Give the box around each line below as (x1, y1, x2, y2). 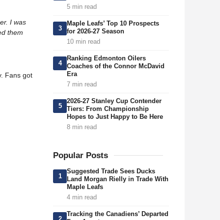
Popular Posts (53, 151, 108, 160)
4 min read (67, 193, 97, 201)
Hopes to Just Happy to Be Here (67, 113, 163, 120)
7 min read (67, 81, 97, 88)
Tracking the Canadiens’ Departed (67, 210, 168, 218)
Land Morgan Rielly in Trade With (67, 175, 168, 183)
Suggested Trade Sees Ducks (67, 167, 155, 175)
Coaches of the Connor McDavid (67, 62, 165, 70)
